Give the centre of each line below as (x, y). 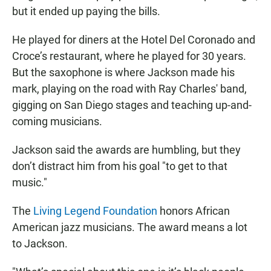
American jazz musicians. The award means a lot (130, 227)
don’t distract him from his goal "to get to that (120, 166)
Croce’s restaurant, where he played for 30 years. (129, 56)
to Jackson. (40, 244)
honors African (194, 211)
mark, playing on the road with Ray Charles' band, (129, 89)
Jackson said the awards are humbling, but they (126, 150)
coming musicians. (57, 122)
